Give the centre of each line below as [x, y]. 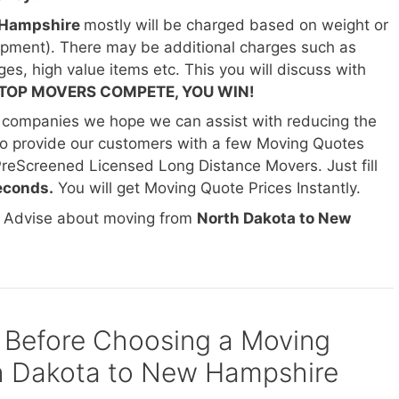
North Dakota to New [274, 218]
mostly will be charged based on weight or [236, 24]
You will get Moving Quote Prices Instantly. [207, 188]
